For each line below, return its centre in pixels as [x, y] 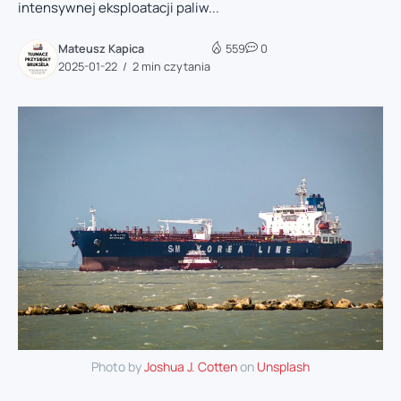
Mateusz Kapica [101, 48]
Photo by [118, 366]
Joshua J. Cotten [191, 366]
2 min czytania [170, 66]
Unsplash [283, 366]
